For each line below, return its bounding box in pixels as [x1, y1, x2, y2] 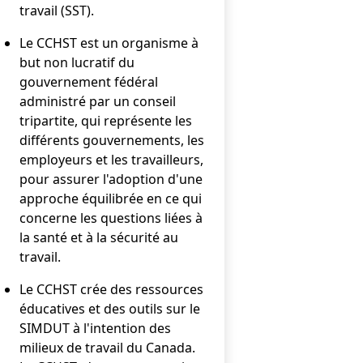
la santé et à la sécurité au [19, 228, 178, 246]
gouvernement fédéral [19, 72, 158, 91]
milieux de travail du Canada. [19, 338, 195, 357]
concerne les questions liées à [19, 208, 203, 227]
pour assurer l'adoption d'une [19, 169, 203, 188]
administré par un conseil [19, 92, 176, 110]
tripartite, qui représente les [19, 111, 192, 130]
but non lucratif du [19, 53, 135, 71]
